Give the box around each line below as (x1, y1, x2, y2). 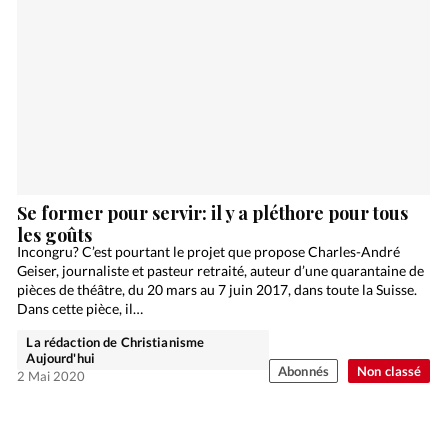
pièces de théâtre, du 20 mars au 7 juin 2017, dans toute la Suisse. (17, 280, 418, 298)
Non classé (356, 362, 422, 379)
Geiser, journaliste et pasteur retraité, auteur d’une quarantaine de (17, 261, 425, 279)
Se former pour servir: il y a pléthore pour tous (17, 200, 409, 225)
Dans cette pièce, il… (17, 299, 144, 317)
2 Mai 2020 (17, 367, 86, 384)
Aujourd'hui (26, 349, 95, 366)
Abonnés (278, 362, 329, 379)
